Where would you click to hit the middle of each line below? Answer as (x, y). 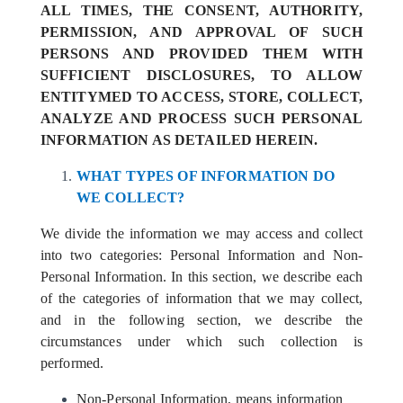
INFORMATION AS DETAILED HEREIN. (179, 140)
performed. (72, 363)
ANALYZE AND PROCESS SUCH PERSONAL (201, 118)
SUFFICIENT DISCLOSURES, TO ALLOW (201, 75)
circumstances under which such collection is (201, 341)
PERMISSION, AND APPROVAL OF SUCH (201, 32)
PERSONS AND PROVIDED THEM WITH (201, 54)
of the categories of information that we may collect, (201, 298)
